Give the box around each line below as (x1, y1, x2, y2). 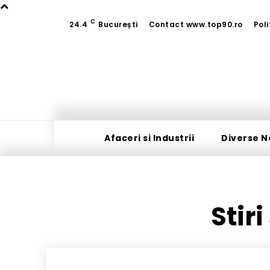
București (98, 19, 138, 30)
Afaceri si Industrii (104, 132, 194, 145)
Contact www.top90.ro (148, 19, 243, 30)
